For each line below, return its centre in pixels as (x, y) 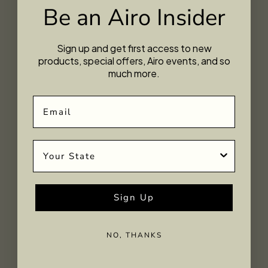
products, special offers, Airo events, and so (134, 61)
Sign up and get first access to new (134, 48)
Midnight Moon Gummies (134, 229)
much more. (134, 73)
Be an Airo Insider (134, 18)
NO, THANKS (134, 235)
